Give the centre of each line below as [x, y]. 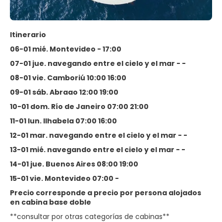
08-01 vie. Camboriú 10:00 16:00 [68, 78]
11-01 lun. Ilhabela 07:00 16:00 [63, 121]
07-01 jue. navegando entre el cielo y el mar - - [98, 63]
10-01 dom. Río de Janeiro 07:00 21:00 [79, 107]
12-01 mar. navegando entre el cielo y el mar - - [99, 135]
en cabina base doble [51, 202]
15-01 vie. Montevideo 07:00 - [64, 178]
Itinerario [28, 35]
